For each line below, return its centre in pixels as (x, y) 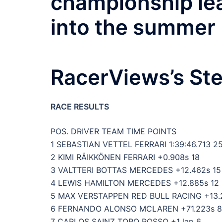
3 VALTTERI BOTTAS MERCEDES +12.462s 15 (136, 170)
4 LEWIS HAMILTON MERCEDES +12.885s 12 (135, 183)
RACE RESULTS (80, 106)
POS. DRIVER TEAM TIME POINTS (113, 131)
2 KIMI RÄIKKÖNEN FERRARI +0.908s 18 (125, 157)
